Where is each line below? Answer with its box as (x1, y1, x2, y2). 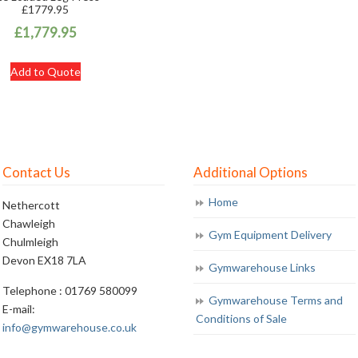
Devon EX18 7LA (2, 253, 87, 267)
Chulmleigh (2, 234, 59, 249)
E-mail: (2, 301, 36, 316)
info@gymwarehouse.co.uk (2, 320, 137, 334)
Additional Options (193, 163, 308, 181)
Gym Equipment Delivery (209, 227, 332, 241)
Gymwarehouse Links (209, 260, 316, 274)
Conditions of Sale (196, 311, 288, 325)
